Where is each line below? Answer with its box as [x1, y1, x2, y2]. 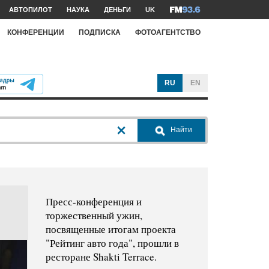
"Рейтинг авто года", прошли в [45, 236, 179, 250]
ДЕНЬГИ [104, 6, 131, 13]
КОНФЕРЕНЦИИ [7, 28, 64, 37]
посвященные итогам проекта [45, 222, 176, 237]
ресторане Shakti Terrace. [45, 250, 157, 264]
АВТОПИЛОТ [9, 6, 52, 13]
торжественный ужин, [45, 208, 142, 223]
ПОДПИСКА [79, 28, 121, 37]
